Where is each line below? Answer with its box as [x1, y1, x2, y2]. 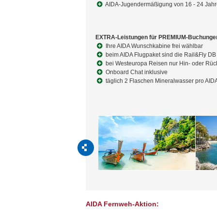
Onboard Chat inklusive [104, 69, 168, 76]
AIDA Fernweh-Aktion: [86, 200, 159, 208]
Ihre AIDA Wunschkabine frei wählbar [104, 43, 203, 49]
